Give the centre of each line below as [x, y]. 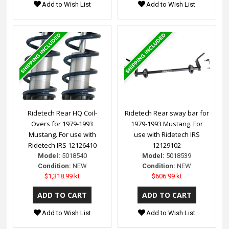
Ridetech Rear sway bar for [167, 113]
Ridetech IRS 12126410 [62, 145]
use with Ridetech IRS [167, 134]
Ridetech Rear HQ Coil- [62, 113]
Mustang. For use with [62, 134]
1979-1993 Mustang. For [167, 123]
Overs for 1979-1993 [62, 123]
